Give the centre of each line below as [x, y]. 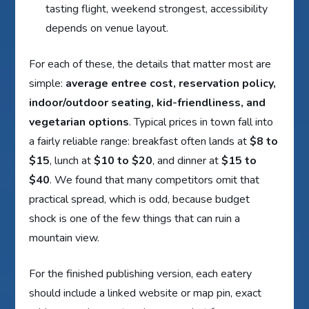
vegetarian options [79, 122]
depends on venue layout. [107, 28]
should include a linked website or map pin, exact [146, 293]
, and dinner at [187, 160]
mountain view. [64, 238]
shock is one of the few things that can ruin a [135, 218]
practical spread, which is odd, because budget [140, 199]
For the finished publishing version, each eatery [141, 273]
